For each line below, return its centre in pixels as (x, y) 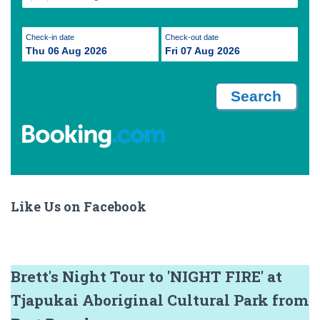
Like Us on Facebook (79, 207)
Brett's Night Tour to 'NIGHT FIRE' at (146, 277)
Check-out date (195, 37)
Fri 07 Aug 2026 (202, 51)
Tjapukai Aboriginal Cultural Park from (160, 300)
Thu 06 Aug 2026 (66, 51)
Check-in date (53, 37)
